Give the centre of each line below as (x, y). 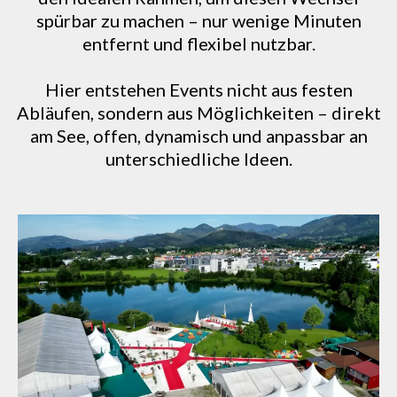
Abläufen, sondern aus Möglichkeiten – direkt (198, 113)
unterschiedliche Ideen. (198, 159)
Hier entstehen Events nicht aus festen (198, 90)
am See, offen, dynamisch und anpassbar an (198, 136)
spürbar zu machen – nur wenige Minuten (198, 20)
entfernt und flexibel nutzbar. (198, 43)
